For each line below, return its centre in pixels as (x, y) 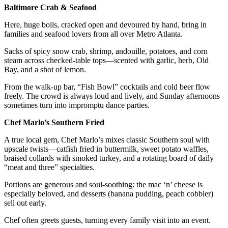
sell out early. (25, 203)
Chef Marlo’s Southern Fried (54, 122)
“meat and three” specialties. (49, 167)
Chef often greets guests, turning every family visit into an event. (107, 220)
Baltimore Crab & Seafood (50, 7)
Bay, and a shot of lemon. (45, 69)
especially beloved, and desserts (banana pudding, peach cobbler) (109, 193)
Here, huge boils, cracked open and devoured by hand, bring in (105, 24)
